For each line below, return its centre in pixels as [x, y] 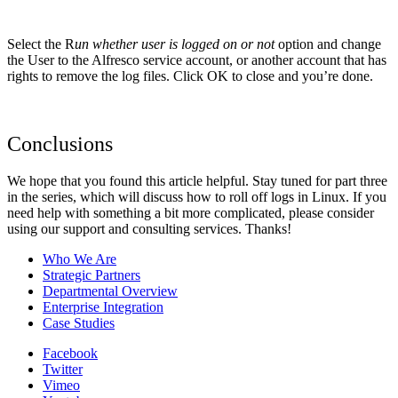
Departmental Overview [110, 291]
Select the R [41, 44]
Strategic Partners [92, 275]
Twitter [63, 370]
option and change [328, 44]
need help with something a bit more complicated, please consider [191, 213]
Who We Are [80, 259]
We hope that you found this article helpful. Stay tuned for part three [197, 181]
